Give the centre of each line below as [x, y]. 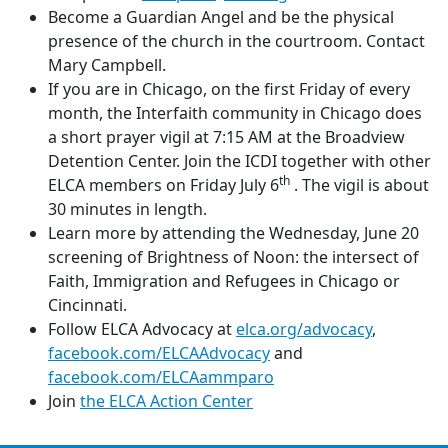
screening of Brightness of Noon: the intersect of [233, 257]
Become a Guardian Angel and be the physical [221, 17]
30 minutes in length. [127, 209]
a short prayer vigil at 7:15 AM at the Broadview [226, 137]
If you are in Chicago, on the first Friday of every [229, 89]
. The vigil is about [359, 185]
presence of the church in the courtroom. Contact [236, 41]
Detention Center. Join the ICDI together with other [239, 161]
